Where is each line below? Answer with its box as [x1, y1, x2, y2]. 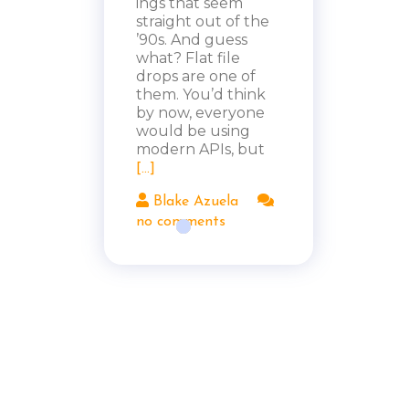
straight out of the [136, 12, 269, 30]
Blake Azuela [149, 194, 238, 209]
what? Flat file [136, 48, 240, 67]
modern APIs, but [136, 140, 265, 158]
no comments [136, 214, 225, 229]
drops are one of [136, 67, 256, 85]
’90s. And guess [136, 30, 247, 48]
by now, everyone [136, 103, 265, 121]
